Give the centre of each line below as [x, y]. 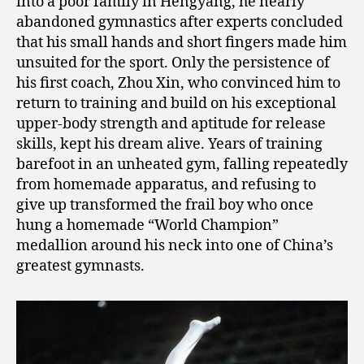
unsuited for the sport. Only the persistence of [173, 63]
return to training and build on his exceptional [176, 104]
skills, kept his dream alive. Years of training [169, 145]
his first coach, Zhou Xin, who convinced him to [178, 84]
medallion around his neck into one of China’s [175, 246]
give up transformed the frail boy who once [165, 206]
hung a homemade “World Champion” [147, 226]
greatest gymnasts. [80, 266]
